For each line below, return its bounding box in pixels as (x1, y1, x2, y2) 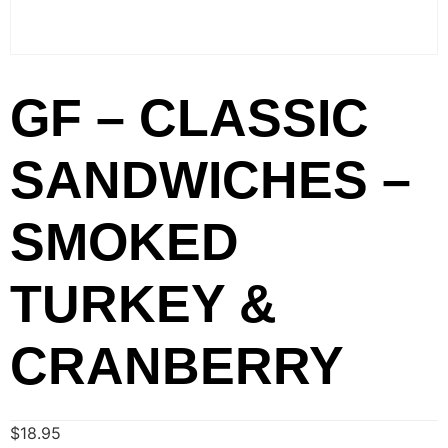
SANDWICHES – (10, 151, 411, 210)
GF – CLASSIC (10, 89, 369, 148)
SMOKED (10, 213, 239, 272)
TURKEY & (10, 275, 277, 334)
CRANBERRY (10, 337, 344, 396)
